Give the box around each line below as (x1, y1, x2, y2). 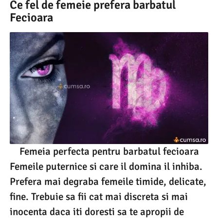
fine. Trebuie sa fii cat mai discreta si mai (10, 190, 188, 203)
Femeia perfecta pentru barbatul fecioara (19, 145, 199, 158)
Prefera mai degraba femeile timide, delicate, (10, 175, 206, 188)
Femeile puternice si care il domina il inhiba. (10, 160, 202, 173)
